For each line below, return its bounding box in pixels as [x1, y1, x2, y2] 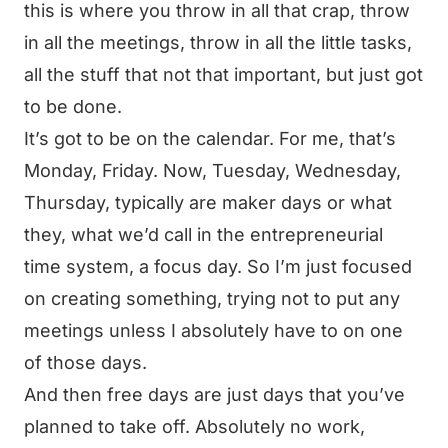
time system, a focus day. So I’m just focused [24, 256, 412, 277]
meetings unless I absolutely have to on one [24, 320, 403, 341]
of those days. [24, 352, 147, 373]
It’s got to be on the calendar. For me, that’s [24, 128, 396, 149]
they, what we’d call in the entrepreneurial [24, 224, 383, 245]
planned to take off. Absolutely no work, [24, 416, 365, 437]
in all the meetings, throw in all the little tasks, [24, 32, 412, 53]
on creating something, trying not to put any [24, 288, 400, 309]
